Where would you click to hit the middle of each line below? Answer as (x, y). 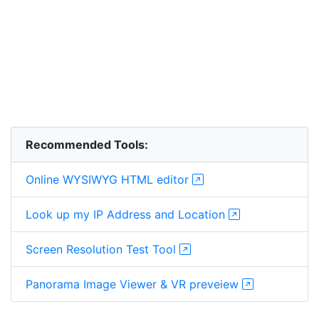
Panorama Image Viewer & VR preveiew (134, 284)
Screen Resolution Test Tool (103, 249)
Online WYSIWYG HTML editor (109, 179)
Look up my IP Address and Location (127, 214)
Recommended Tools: (87, 144)
